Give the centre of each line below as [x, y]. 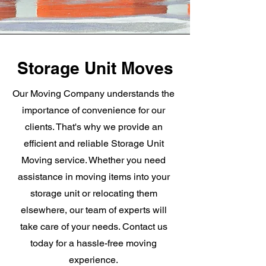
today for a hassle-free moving [94, 243]
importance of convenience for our [94, 110]
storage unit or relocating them [94, 193]
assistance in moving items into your [94, 177]
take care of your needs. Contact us [94, 227]
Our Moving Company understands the [94, 94]
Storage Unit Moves [95, 68]
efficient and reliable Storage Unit [94, 143]
